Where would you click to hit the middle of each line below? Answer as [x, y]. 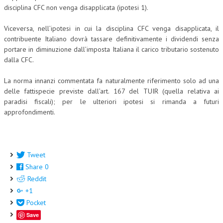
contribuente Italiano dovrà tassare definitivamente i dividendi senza [111, 39]
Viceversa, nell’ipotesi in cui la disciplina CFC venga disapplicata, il [111, 29]
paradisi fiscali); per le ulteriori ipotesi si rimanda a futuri [111, 102]
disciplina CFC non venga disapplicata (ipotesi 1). [76, 8]
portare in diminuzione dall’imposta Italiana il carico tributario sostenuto [111, 50]
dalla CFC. [19, 60]
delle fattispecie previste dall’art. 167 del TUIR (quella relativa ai [111, 91]
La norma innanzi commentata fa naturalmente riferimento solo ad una [111, 81]
